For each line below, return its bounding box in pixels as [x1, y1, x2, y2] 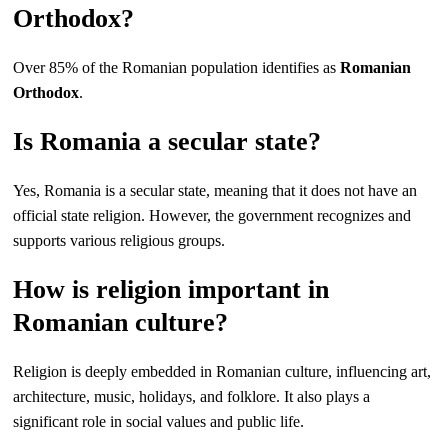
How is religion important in [13, 275, 330, 304]
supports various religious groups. [13, 232, 226, 249]
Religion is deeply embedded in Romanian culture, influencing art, [13, 363, 432, 380]
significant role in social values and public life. [13, 413, 305, 430]
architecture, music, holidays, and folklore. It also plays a [13, 388, 371, 405]
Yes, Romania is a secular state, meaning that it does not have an [13, 182, 418, 199]
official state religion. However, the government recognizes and [13, 207, 412, 224]
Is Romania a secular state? [13, 127, 322, 156]
